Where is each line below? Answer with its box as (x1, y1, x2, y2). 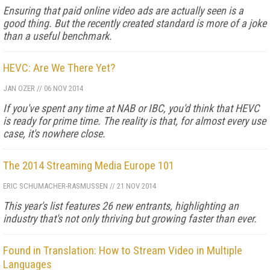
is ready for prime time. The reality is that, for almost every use (3, 115, 266, 127)
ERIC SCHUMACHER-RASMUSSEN (3, 181, 108, 190)
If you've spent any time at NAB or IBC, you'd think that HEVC (3, 102, 259, 115)
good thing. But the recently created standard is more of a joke (3, 17, 266, 30)
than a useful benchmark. (3, 30, 112, 42)
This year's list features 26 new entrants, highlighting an (3, 199, 239, 212)
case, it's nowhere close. (3, 127, 105, 140)
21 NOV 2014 (115, 181, 156, 190)
